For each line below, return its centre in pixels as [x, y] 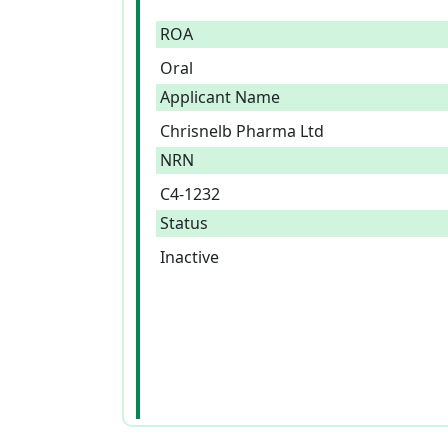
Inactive [189, 257]
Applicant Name [220, 97]
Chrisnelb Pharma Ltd [242, 131]
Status [184, 223]
